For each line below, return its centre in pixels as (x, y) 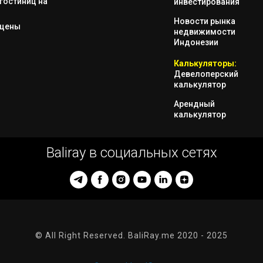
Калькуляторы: (205, 63)
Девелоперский (206, 74)
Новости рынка (205, 21)
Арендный (194, 104)
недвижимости (205, 31)
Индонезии (196, 42)
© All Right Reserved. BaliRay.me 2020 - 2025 (131, 235)
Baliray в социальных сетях (131, 152)
